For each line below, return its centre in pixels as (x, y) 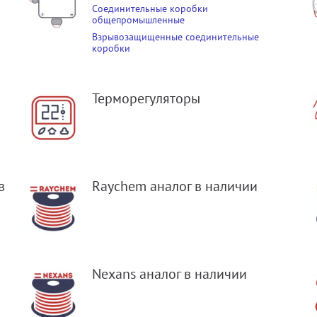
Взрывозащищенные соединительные (176, 37)
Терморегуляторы (146, 99)
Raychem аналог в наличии (175, 186)
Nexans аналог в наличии (170, 274)
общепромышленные (139, 20)
